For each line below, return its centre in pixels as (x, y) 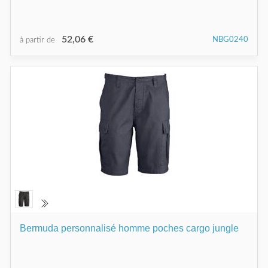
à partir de (39, 40)
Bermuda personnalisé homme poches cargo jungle (129, 228)
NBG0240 (230, 39)
